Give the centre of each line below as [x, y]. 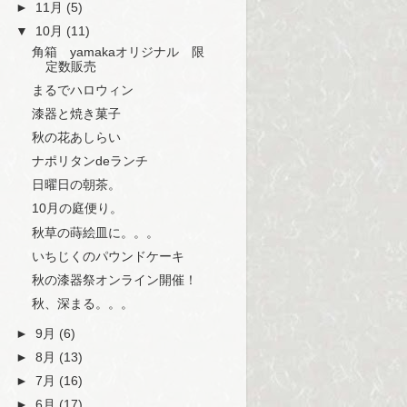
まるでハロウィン [82, 90]
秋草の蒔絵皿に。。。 [95, 233]
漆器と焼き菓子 [76, 114]
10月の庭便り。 [77, 209]
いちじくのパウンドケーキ [108, 256]
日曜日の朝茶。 [76, 185]
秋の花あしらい [76, 138]
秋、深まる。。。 [82, 303]
